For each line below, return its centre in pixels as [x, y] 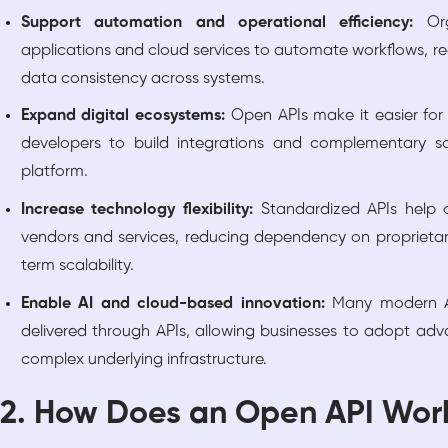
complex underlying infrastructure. [143, 359]
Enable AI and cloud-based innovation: [176, 303]
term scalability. [77, 265]
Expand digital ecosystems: [125, 116]
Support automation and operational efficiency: [223, 22]
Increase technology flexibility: [140, 209]
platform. [54, 172]
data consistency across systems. [142, 78]
